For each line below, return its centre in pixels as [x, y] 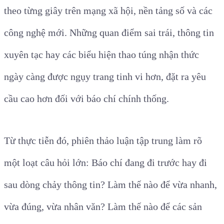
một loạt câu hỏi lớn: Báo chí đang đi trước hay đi [105, 163]
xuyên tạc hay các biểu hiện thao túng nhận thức [101, 55]
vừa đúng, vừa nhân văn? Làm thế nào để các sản [103, 207]
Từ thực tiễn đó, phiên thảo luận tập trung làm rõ [103, 141]
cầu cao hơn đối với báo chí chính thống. [86, 99]
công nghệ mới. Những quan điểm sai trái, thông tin [109, 33]
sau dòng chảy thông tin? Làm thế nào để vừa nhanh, [110, 185]
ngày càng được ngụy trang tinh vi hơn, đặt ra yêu [105, 77]
